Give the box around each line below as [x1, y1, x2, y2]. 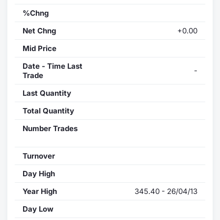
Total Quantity [23, 106, 74, 115]
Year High [23, 186, 57, 196]
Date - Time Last [23, 61, 82, 71]
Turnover [23, 151, 55, 161]
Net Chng [23, 26, 56, 35]
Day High [23, 168, 55, 178]
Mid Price [23, 43, 56, 53]
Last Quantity [23, 88, 71, 98]
